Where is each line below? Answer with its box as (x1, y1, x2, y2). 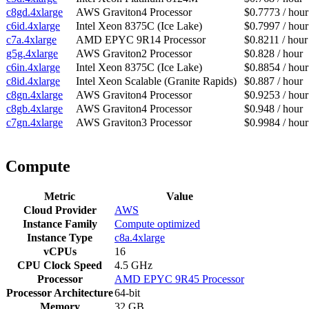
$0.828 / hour (244, 48, 303, 60)
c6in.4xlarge (6, 61, 60, 74)
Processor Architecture (6, 287, 113, 299)
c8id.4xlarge (6, 75, 60, 88)
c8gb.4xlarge (6, 103, 63, 115)
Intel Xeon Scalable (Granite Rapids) (76, 75, 237, 88)
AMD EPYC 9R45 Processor (114, 273, 244, 286)
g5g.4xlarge (6, 48, 58, 60)
